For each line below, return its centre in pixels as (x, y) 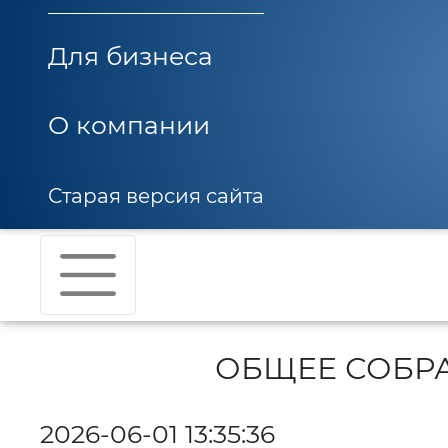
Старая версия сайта (155, 196)
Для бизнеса (130, 56)
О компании (128, 125)
